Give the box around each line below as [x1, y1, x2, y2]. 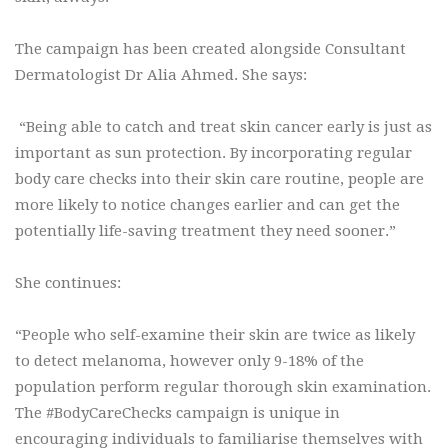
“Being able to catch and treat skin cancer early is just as [15, 118, 432, 137]
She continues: [15, 274, 121, 293]
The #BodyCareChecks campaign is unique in [15, 404, 340, 423]
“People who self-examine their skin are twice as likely [15, 326, 415, 345]
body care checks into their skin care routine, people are [15, 170, 424, 189]
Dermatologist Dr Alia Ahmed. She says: [15, 66, 307, 85]
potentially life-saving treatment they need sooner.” [15, 222, 396, 241]
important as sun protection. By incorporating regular [15, 144, 412, 163]
